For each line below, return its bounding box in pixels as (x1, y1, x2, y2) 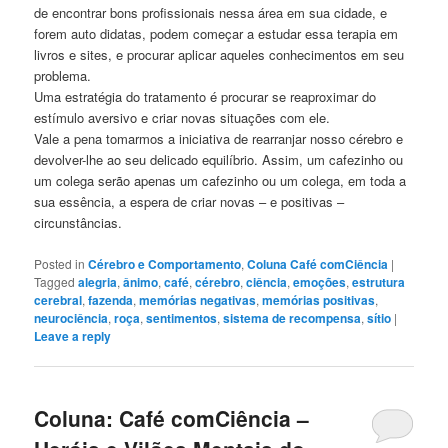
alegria (78, 272, 118, 291)
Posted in (34, 254, 86, 272)
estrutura (352, 272, 406, 291)
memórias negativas (139, 290, 257, 309)
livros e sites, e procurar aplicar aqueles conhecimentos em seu (34, 45, 405, 65)
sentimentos (146, 308, 218, 327)
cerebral (34, 290, 83, 309)
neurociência (34, 308, 109, 327)
